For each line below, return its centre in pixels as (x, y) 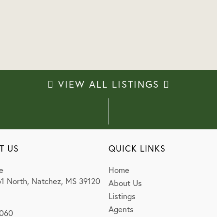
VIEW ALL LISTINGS (108, 84)
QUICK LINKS (137, 148)
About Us (125, 183)
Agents (121, 209)
